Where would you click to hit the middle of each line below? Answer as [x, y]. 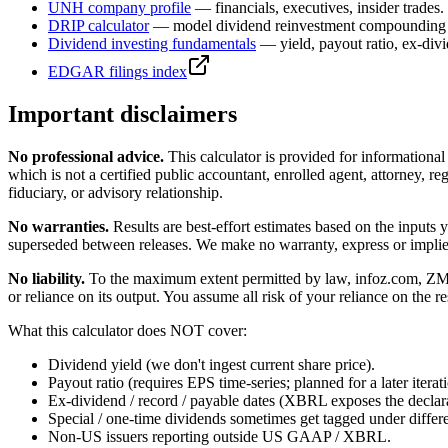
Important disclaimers [122, 114]
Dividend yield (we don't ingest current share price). [211, 365]
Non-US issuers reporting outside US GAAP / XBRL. [219, 437]
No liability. [46, 279]
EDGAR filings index [117, 72]
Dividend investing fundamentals [152, 44]
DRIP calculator [98, 26]
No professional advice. [86, 157]
